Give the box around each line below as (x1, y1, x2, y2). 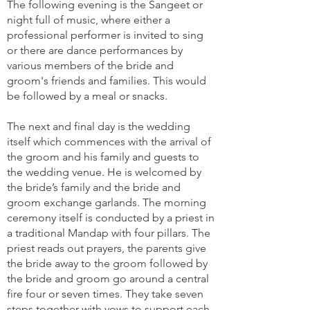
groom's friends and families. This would (7, 74, 206, 87)
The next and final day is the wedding (7, 120, 190, 133)
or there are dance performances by (7, 44, 183, 57)
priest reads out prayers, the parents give (7, 241, 206, 255)
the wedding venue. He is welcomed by (7, 165, 201, 179)
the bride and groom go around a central (7, 272, 209, 285)
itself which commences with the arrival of (7, 135, 211, 148)
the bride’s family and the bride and (7, 181, 181, 194)
